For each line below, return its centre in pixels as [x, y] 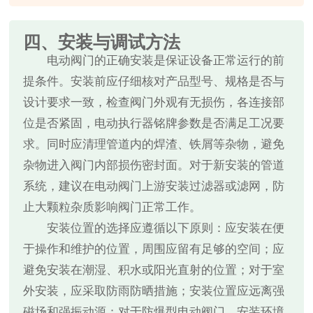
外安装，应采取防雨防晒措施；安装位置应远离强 [154, 291]
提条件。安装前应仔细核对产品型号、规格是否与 [154, 82]
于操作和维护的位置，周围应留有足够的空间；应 [154, 249]
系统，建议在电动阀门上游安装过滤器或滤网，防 [154, 187]
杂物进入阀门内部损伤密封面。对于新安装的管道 [154, 166]
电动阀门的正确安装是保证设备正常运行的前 [166, 61]
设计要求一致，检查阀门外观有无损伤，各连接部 [154, 103]
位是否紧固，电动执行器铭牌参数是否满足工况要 [154, 124]
